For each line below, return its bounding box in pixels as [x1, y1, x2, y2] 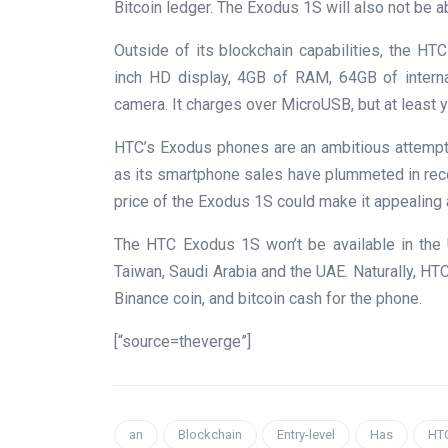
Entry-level [277, 426, 335, 442]
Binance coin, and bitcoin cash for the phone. [114, 288, 422, 308]
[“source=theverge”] [114, 331, 251, 351]
